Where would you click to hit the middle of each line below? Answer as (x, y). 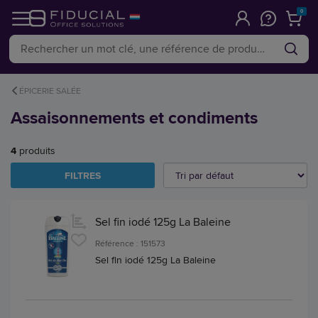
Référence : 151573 (130, 243)
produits (36, 150)
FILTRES (83, 175)
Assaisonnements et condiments (134, 117)
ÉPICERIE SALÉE (50, 91)
